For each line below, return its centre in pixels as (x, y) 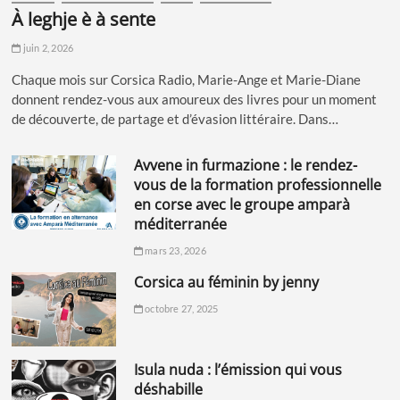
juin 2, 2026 (47, 48)
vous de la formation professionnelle (257, 185)
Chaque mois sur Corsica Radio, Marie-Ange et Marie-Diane (187, 80)
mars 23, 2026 (174, 251)
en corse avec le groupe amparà (242, 205)
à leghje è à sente (90, 20)
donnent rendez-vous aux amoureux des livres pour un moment (195, 100)
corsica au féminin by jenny (230, 283)
